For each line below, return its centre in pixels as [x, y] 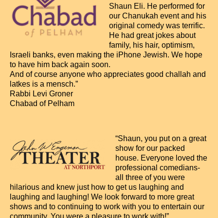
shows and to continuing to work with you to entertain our [107, 207]
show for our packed [150, 148]
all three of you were [150, 177]
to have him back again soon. [60, 64]
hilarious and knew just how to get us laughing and [97, 187]
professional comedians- [158, 168]
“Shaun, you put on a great [161, 138]
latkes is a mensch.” [44, 84]
